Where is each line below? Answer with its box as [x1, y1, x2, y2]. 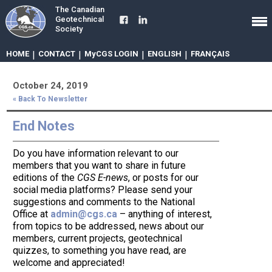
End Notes [13, 118, 75, 134]
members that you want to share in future [13, 160, 186, 171]
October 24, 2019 [13, 80, 89, 91]
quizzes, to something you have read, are [13, 245, 187, 256]
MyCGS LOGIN [84, 49, 138, 58]
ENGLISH [148, 49, 182, 58]
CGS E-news [77, 172, 129, 183]
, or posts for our [128, 172, 199, 183]
